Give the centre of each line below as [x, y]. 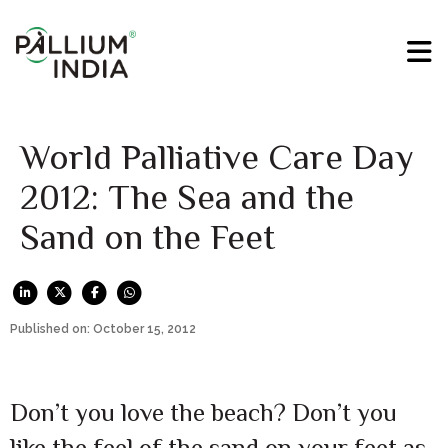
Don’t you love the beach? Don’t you [203, 412]
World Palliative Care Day [217, 157]
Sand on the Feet [147, 237]
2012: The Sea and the [187, 197]
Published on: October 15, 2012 [103, 328]
